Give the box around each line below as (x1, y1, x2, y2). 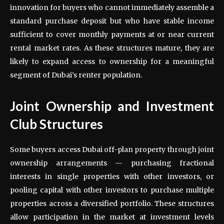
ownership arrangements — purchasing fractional (10, 158, 214, 167)
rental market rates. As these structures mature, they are (10, 43, 214, 52)
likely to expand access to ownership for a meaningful (10, 56, 214, 66)
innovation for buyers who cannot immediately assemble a (10, 2, 214, 12)
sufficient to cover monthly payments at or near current (10, 29, 214, 39)
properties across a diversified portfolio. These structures (10, 198, 214, 208)
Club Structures (10, 115, 103, 132)
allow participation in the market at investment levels (10, 212, 214, 221)
